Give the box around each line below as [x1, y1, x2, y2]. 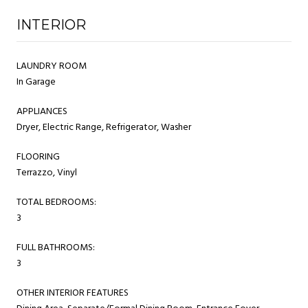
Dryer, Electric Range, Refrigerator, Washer [16, 119, 191, 135]
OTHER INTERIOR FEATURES [16, 285, 129, 301]
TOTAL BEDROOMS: [16, 194, 96, 210]
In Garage [16, 74, 56, 90]
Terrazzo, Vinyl [16, 164, 77, 181]
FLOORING [16, 148, 60, 165]
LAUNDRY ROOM [16, 58, 87, 74]
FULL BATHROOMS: [16, 239, 95, 256]
